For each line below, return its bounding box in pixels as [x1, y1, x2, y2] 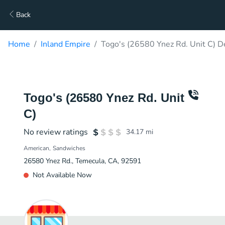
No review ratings [24, 127, 88, 138]
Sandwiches [53, 144, 85, 152]
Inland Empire [41, 39, 90, 50]
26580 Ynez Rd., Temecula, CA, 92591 [24, 156, 141, 166]
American [24, 144, 49, 152]
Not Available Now [33, 170, 92, 180]
